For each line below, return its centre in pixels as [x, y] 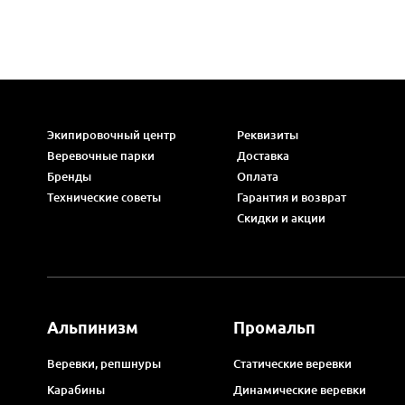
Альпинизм [93, 327]
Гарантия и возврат [291, 197]
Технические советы [104, 197]
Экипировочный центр [112, 135]
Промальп [274, 327]
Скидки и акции [281, 218]
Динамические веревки [299, 389]
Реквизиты [267, 135]
